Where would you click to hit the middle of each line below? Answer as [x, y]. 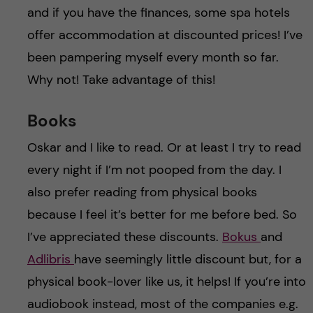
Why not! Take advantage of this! [121, 79]
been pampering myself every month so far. [153, 57]
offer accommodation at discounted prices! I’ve [165, 35]
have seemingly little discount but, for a [188, 259]
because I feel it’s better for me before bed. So [162, 214]
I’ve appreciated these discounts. [124, 236]
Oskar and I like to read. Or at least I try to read [164, 147]
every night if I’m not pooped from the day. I [154, 169]
